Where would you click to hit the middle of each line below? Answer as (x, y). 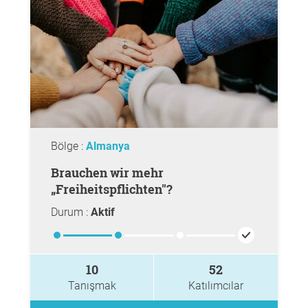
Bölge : (68, 146)
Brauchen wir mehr (55, 173)
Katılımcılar (216, 286)
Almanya (108, 146)
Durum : (71, 212)
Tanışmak (92, 286)
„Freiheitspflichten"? (112, 189)
